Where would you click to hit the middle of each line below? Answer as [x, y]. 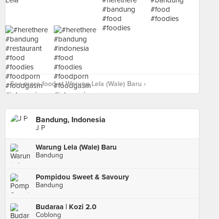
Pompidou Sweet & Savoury [82, 177]
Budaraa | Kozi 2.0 [66, 207]
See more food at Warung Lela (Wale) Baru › [78, 84]
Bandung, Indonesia [71, 120]
